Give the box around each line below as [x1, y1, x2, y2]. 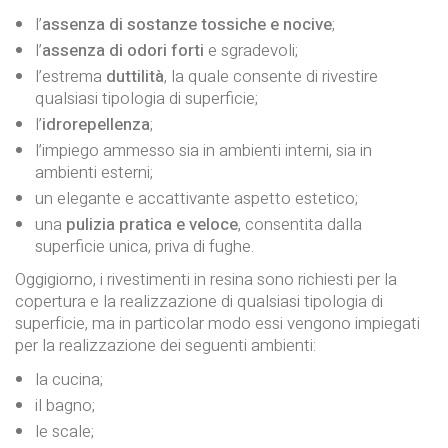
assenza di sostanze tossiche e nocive [42, 11, 332, 37]
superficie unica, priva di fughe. [35, 233, 254, 259]
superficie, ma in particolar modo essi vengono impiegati [15, 311, 420, 337]
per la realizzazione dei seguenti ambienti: [15, 333, 316, 359]
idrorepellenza [42, 111, 150, 137]
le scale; [35, 418, 94, 444]
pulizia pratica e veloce [66, 211, 238, 237]
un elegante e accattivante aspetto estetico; [35, 185, 358, 211]
